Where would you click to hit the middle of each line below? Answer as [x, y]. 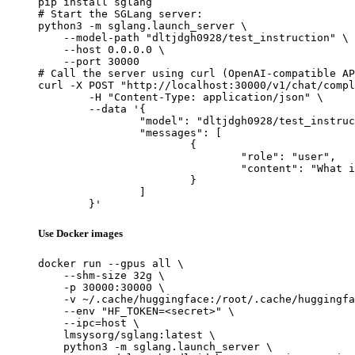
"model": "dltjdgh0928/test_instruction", [89, 120]
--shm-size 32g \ [101, 275]
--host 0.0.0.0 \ [101, 49]
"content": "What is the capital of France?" [139, 168]
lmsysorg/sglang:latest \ [127, 334]
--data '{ [63, 109]
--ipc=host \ [89, 323]
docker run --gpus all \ [111, 263]
